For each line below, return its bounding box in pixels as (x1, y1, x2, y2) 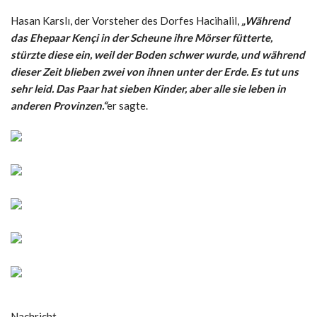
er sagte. (107, 98, 148, 112)
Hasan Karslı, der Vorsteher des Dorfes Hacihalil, (11, 13, 241, 27)
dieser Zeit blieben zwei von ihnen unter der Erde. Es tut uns (11, 64, 299, 78)
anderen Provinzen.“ (11, 98, 107, 112)
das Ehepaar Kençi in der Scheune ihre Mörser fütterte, (11, 30, 272, 44)
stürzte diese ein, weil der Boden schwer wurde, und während (11, 47, 305, 61)
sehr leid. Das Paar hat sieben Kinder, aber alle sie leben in (11, 81, 286, 95)
